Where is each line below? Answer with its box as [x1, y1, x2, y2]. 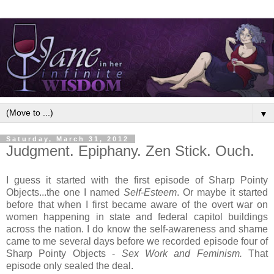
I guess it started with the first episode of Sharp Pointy [6, 174, 268, 185]
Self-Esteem [124, 187, 177, 198]
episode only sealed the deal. [6, 260, 136, 271]
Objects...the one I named [6, 187, 124, 198]
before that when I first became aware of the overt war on [6, 199, 268, 210]
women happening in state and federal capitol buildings [6, 211, 268, 222]
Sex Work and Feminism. [121, 248, 242, 259]
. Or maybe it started [177, 187, 268, 198]
